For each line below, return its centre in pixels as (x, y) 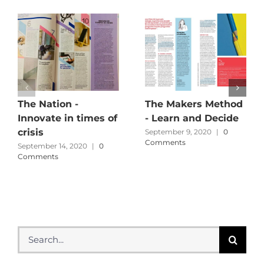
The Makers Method (194, 104)
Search (33, 231)
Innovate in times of (67, 118)
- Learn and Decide (192, 118)
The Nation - (48, 104)
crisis (31, 133)
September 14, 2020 (52, 146)
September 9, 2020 (178, 132)
